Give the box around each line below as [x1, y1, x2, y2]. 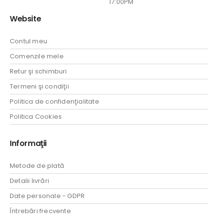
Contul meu [10, 36, 47, 46]
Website [10, 13, 41, 25]
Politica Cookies [10, 112, 62, 122]
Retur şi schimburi [10, 67, 67, 76]
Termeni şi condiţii [10, 82, 69, 91]
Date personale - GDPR [10, 191, 85, 200]
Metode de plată [10, 161, 64, 170]
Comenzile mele [10, 52, 64, 61]
